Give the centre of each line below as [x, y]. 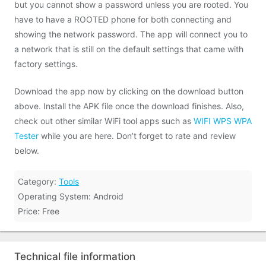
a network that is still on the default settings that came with [129, 49]
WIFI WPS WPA [223, 121]
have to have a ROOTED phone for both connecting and [123, 19]
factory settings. [46, 64]
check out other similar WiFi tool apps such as [104, 121]
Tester [26, 136]
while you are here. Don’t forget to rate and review [137, 136]
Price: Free [39, 211]
